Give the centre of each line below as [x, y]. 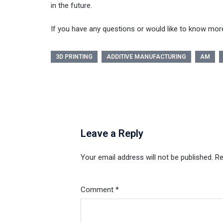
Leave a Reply [112, 134]
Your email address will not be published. [147, 158]
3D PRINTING [74, 57]
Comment [98, 190]
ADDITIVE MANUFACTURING [146, 57]
